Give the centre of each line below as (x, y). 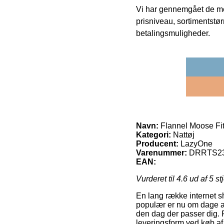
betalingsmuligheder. (173, 33)
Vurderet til (156, 179)
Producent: (157, 144)
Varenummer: (161, 153)
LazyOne (196, 144)
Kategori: (153, 135)
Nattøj (183, 135)
